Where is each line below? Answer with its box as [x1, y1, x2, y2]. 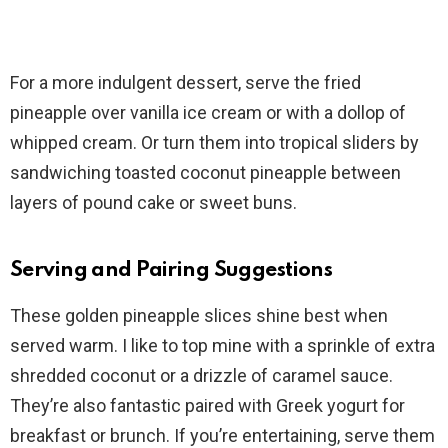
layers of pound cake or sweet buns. [10, 192, 297, 214]
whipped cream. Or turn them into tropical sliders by [10, 132, 419, 154]
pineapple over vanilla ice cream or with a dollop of [10, 102, 406, 124]
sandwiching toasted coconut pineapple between [10, 162, 401, 184]
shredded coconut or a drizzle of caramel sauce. [10, 365, 393, 387]
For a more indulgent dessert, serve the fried [10, 72, 361, 94]
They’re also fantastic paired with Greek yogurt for [10, 395, 405, 417]
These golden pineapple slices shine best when [10, 305, 388, 327]
